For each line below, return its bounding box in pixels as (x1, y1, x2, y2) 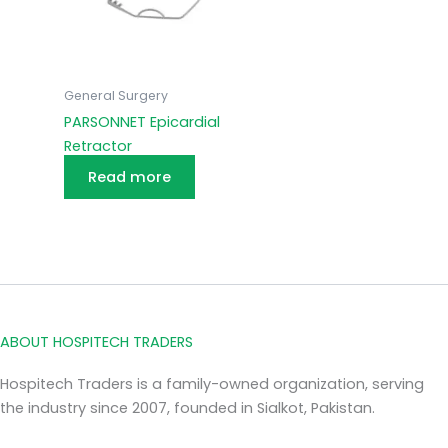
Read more (87, 167, 171, 188)
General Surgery (63, 86, 168, 104)
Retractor (63, 135, 132, 156)
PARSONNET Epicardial (63, 111, 220, 132)
